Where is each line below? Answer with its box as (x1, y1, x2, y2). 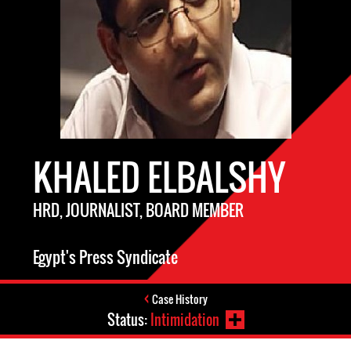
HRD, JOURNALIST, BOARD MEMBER (33, 198, 244, 222)
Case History (151, 291, 208, 307)
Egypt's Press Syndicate (33, 245, 178, 269)
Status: (107, 309, 150, 330)
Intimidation (150, 309, 219, 330)
